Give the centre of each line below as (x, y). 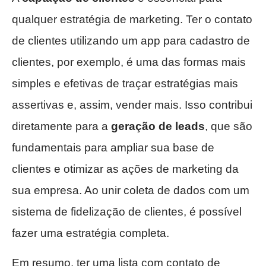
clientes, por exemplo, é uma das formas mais (129, 62)
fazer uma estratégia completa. (91, 233)
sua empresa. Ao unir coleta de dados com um (131, 191)
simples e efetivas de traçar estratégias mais (125, 84)
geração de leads (158, 126)
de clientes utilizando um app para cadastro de (131, 41)
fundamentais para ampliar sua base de (113, 148)
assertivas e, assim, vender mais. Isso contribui (132, 105)
